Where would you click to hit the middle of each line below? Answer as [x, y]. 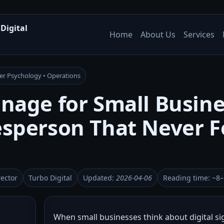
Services [199, 34]
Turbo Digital [50, 178]
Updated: [99, 178]
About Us [158, 34]
